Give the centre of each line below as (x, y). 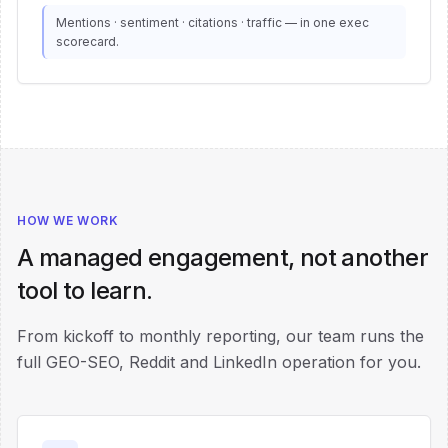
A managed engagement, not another (223, 257)
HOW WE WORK (68, 220)
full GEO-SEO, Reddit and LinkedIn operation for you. (219, 362)
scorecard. (87, 41)
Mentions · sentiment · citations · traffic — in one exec (212, 22)
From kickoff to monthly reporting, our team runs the (220, 336)
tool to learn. (85, 290)
